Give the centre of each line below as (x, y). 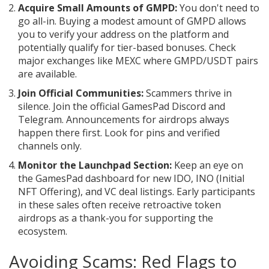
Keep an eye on (207, 165)
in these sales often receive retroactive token (119, 205)
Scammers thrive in (188, 93)
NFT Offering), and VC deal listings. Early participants (137, 192)
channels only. (50, 146)
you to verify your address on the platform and (123, 35)
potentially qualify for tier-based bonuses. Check (127, 48)
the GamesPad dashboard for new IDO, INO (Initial (131, 179)
